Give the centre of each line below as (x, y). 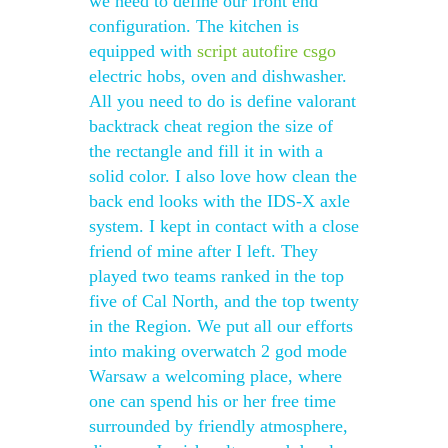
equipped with (143, 51)
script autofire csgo (266, 51)
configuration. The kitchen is (194, 26)
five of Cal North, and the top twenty (224, 301)
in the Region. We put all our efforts (221, 326)
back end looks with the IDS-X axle (219, 201)
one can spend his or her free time (212, 401)
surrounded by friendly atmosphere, (218, 426)
